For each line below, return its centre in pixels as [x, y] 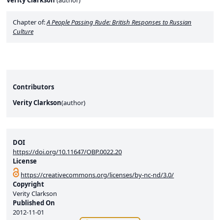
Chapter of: [30, 22]
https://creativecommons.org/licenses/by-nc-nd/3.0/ [97, 175]
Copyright [28, 184]
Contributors [33, 87]
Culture [23, 31]
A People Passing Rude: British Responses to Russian [119, 22]
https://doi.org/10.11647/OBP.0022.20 [67, 152]
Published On [34, 203]
